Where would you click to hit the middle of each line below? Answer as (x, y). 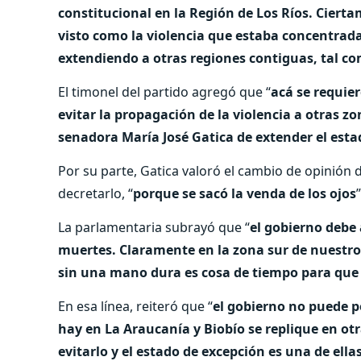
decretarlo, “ (95, 193)
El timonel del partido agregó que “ (164, 91)
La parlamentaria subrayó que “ (154, 227)
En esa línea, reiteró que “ (135, 306)
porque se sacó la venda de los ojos (245, 193)
